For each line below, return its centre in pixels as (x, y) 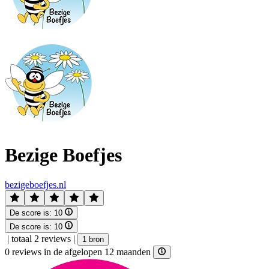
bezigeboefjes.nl (35, 184)
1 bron (93, 239)
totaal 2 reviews (41, 238)
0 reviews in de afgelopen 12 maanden (79, 252)
